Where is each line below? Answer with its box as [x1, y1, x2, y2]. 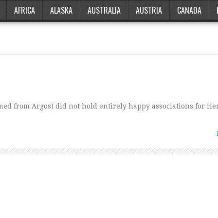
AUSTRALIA [88, 4, 121, 16]
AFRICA [14, 4, 35, 16]
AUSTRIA [136, 4, 162, 16]
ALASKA [50, 4, 73, 16]
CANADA [177, 4, 201, 16]
